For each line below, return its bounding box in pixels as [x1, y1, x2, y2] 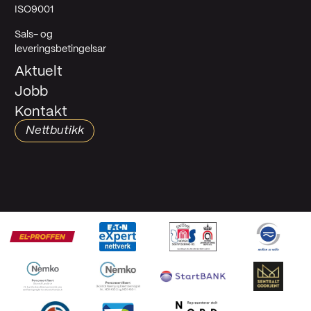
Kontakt [15, 105, 68, 119]
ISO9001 [15, 5, 54, 15]
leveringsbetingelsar [15, 44, 107, 54]
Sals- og [15, 29, 53, 40]
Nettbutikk [25, 125, 84, 137]
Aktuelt [15, 65, 63, 78]
